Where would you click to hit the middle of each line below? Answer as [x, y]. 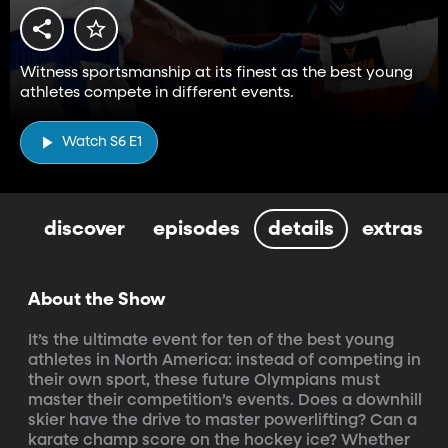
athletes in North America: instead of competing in [226, 360]
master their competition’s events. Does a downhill [227, 400]
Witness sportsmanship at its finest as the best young [216, 72]
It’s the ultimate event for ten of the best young [213, 340]
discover [84, 228]
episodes [196, 228]
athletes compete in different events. [157, 92]
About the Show [97, 299]
